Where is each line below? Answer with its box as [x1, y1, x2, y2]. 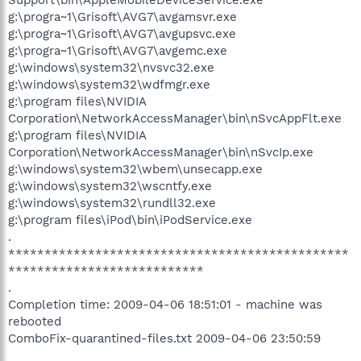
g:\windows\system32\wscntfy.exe [8, 178, 212, 193]
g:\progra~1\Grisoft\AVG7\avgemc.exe [8, 43, 227, 58]
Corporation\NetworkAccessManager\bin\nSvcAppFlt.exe [8, 110, 342, 126]
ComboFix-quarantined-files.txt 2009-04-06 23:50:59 [8, 330, 321, 346]
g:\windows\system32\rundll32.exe [8, 195, 216, 210]
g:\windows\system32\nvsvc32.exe [8, 60, 214, 75]
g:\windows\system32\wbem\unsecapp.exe [8, 161, 263, 176]
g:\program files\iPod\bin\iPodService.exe [8, 212, 252, 227]
